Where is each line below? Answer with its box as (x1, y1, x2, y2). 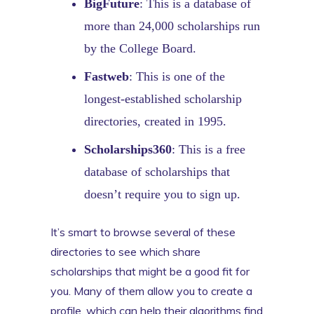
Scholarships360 (84, 142, 172, 156)
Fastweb (84, 69, 129, 83)
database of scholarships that (84, 164, 230, 179)
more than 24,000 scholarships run (84, 18, 260, 33)
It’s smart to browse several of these (50, 224, 235, 239)
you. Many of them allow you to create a (50, 283, 252, 298)
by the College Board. (84, 41, 196, 55)
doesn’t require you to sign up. (84, 186, 240, 201)
